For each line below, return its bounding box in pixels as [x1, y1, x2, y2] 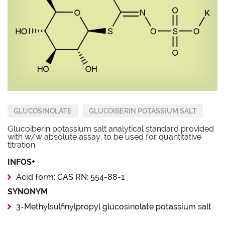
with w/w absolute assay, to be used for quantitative [8, 132, 201, 142]
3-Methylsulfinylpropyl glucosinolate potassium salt [16, 201, 211, 211]
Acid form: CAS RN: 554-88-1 [16, 172, 125, 182]
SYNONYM [8, 186, 48, 196]
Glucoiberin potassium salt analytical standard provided [8, 124, 214, 134]
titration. [8, 140, 37, 150]
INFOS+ [8, 157, 35, 167]
